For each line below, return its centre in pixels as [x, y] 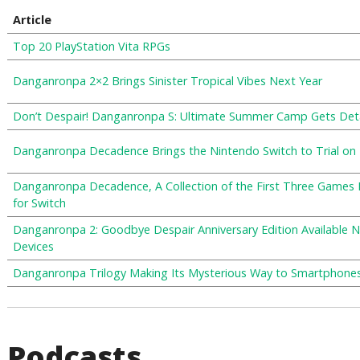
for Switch [39, 203]
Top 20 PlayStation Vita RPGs [91, 46]
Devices [33, 246]
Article [32, 20]
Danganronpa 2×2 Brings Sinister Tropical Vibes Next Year [167, 81]
